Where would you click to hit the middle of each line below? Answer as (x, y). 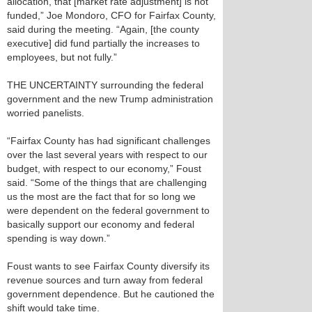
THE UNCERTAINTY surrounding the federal (105, 85)
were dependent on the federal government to (108, 210)
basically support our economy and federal (101, 224)
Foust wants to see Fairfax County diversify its (108, 266)
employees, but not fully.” (62, 57)
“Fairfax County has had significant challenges (109, 141)
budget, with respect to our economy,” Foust (104, 169)
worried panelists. (46, 113)
